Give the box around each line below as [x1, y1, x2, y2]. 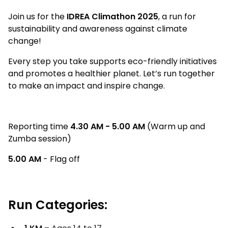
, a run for [158, 11, 196, 23]
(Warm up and [145, 121, 205, 133]
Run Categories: [8, 196, 107, 214]
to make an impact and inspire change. [8, 80, 165, 92]
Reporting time [8, 121, 70, 133]
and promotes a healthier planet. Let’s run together [8, 68, 215, 80]
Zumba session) [8, 133, 71, 145]
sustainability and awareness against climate [8, 23, 187, 35]
